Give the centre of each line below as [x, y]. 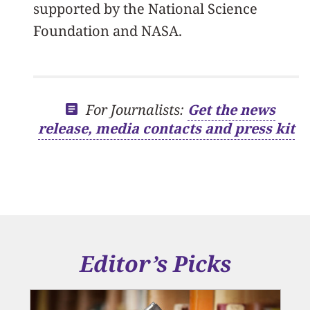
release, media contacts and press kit [166, 128]
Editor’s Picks [155, 263]
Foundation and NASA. [108, 31]
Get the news [231, 110]
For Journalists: [136, 110]
